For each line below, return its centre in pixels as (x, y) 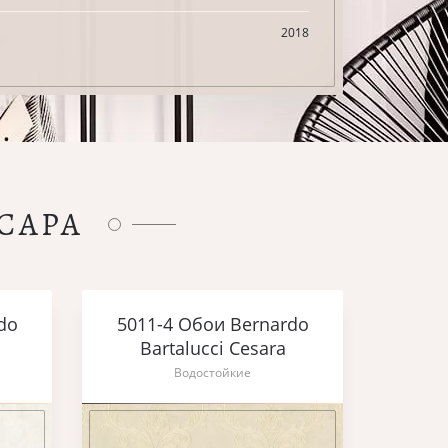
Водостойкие (212, 372)
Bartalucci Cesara (212, 348)
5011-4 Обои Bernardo (212, 324)
